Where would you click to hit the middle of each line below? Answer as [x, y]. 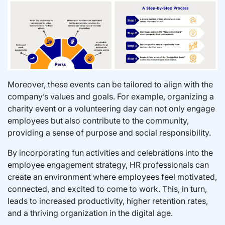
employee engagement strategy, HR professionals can [108, 164]
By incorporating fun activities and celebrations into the [110, 152]
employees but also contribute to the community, [98, 120]
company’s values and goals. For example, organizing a [111, 96]
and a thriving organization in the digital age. [90, 213]
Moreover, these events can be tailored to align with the [110, 84]
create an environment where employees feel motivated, [112, 177]
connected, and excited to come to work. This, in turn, [107, 189]
